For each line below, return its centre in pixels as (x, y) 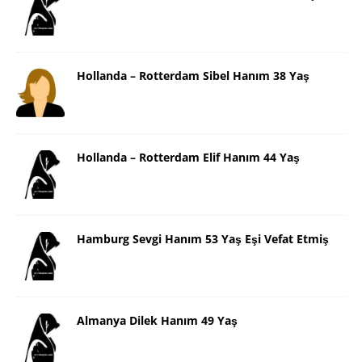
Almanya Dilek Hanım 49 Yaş (157, 320)
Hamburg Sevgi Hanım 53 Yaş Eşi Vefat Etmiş (203, 238)
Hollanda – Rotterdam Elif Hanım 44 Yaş (188, 157)
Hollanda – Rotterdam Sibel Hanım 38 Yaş (193, 75)
